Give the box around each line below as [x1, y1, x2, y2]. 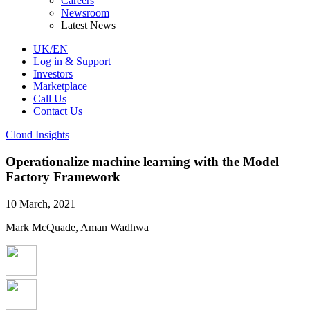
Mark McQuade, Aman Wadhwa [6, 221, 149, 233]
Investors [33, 68, 73, 80]
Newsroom [61, 7, 109, 19]
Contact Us [33, 105, 82, 118]
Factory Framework [6, 169, 120, 184]
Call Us [33, 93, 66, 105]
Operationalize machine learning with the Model [6, 154, 279, 169]
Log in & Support [33, 55, 111, 68]
